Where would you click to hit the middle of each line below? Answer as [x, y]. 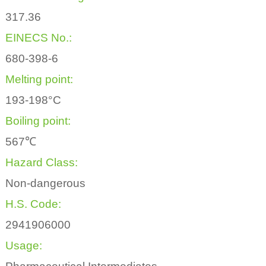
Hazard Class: [41, 163]
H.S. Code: [33, 204]
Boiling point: [38, 121]
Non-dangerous [45, 183]
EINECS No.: [38, 38]
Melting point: [39, 80]
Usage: [23, 246]
